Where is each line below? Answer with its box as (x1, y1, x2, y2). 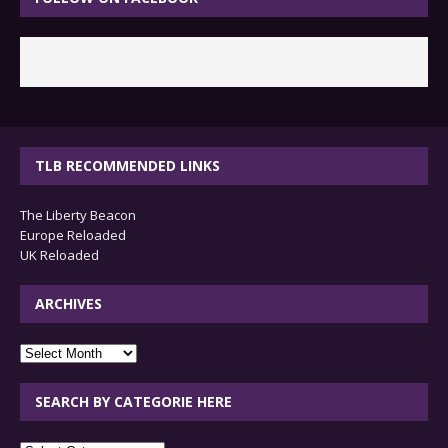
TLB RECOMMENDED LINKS (35, 156, 220, 176)
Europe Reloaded (20, 226, 126, 245)
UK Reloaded (20, 246, 99, 265)
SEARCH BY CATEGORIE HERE (35, 392, 232, 412)
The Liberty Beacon (20, 206, 136, 225)
